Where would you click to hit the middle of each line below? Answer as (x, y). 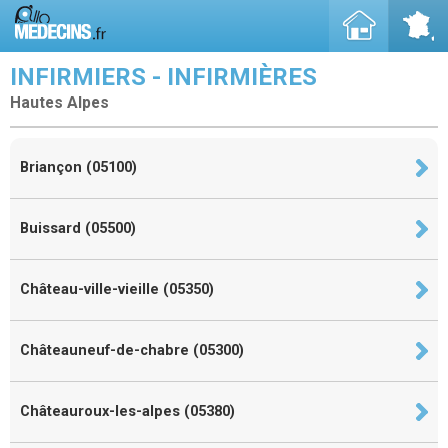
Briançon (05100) (78, 167)
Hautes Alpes (59, 103)
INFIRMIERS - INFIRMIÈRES (163, 77)
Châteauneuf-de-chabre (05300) (132, 350)
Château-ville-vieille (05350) (117, 289)
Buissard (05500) (78, 228)
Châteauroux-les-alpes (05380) (127, 411)
